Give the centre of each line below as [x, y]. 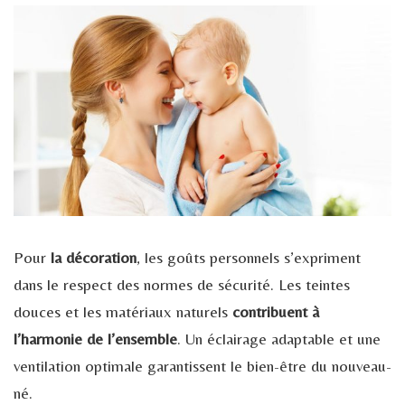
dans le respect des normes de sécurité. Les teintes [182, 284]
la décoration [91, 257]
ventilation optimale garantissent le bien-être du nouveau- [202, 365]
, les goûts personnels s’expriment [249, 257]
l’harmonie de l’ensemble [95, 338]
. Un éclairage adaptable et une [279, 338]
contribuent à [276, 311]
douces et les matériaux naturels [123, 311]
